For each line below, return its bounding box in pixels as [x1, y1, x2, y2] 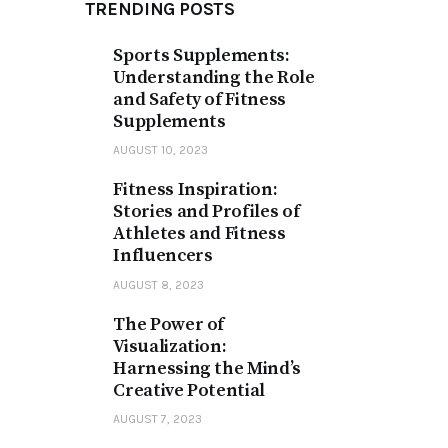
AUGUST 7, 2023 [113, 412, 203, 427]
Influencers [113, 244, 213, 268]
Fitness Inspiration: [113, 178, 278, 202]
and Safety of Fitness [113, 87, 286, 111]
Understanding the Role [113, 65, 315, 89]
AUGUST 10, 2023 [113, 143, 209, 158]
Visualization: [113, 335, 227, 359]
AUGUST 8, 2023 [113, 277, 205, 292]
